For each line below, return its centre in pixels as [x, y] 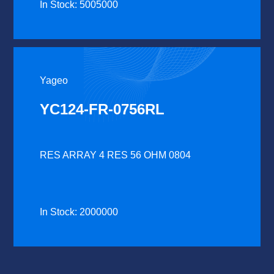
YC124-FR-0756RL [102, 109]
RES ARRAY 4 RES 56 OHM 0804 [116, 155]
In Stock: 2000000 [79, 212]
